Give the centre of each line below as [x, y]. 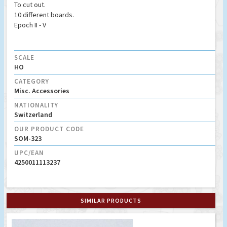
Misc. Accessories [42, 90]
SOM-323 [28, 138]
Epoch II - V [30, 25]
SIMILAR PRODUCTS [111, 200]
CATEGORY [32, 81]
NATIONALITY [36, 105]
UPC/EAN [29, 153]
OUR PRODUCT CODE [49, 129]
